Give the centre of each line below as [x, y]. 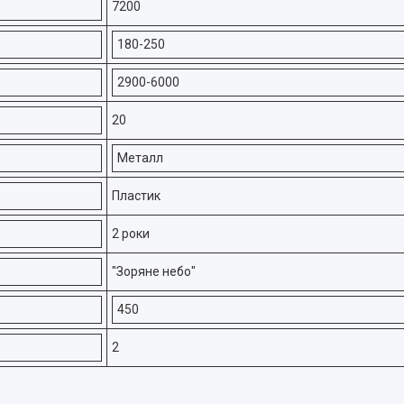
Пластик [136, 196]
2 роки [131, 234]
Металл [140, 158]
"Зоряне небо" [154, 271]
